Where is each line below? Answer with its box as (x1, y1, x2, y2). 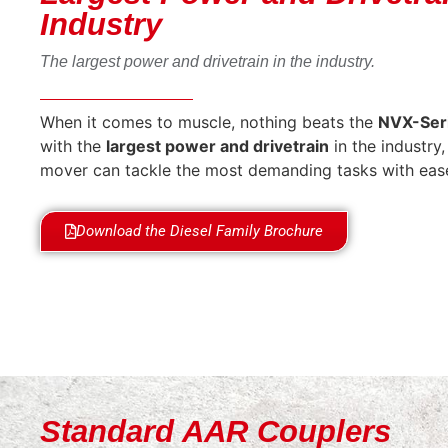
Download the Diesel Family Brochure (76, 222, 323, 241)
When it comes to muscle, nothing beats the (40, 111, 378, 132)
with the (40, 135, 106, 156)
